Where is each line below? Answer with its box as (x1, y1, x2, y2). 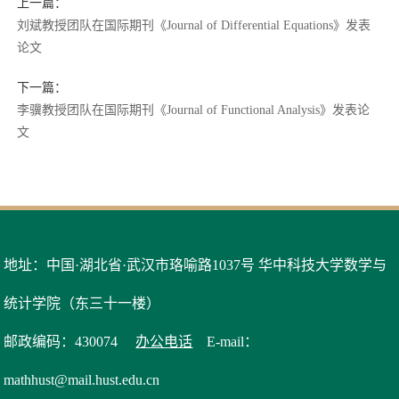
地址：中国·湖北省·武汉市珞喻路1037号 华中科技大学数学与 (4, 257, 387, 273)
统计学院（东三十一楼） (4, 296, 161, 312)
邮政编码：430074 (4, 334, 133, 350)
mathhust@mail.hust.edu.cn (4, 372, 160, 388)
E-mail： (192, 334, 259, 350)
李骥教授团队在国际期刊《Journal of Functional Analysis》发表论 (17, 103, 370, 118)
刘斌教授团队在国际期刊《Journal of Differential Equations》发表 (17, 19, 371, 33)
